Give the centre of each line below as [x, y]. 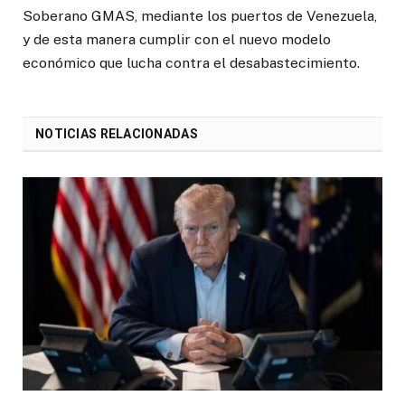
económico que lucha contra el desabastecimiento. [191, 62]
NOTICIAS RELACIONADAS [117, 133]
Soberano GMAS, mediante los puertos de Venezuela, [200, 15]
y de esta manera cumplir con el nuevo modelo [177, 39]
